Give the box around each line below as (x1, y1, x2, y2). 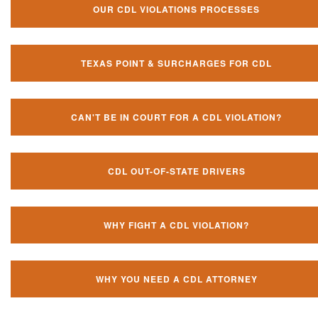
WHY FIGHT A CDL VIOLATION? (104, 218, 249, 231)
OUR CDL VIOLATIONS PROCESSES (93, 2, 260, 16)
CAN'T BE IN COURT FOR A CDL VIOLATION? (71, 110, 282, 124)
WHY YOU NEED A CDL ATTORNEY (95, 272, 258, 285)
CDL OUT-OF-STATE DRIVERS (107, 164, 246, 177)
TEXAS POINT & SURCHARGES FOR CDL (81, 56, 272, 70)
